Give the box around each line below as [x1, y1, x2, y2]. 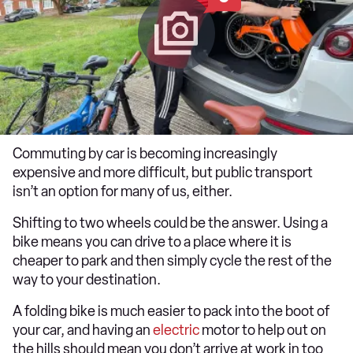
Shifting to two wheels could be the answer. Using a [13, 214, 328, 232]
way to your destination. [13, 271, 163, 288]
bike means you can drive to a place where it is [13, 233, 292, 251]
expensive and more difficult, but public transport [13, 164, 313, 181]
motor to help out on [199, 321, 326, 339]
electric [153, 321, 199, 339]
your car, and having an [13, 321, 153, 339]
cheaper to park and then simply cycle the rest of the [13, 252, 332, 269]
